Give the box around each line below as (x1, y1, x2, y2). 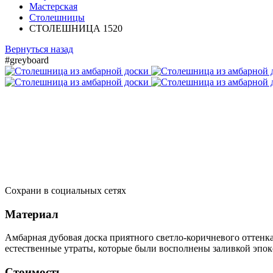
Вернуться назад (5, 43, 73, 54)
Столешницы (29, 12, 85, 23)
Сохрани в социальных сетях (5, 185, 126, 196)
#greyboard (5, 54, 49, 65)
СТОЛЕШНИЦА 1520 (29, 23, 122, 34)
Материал (5, 207, 58, 221)
